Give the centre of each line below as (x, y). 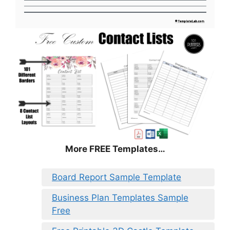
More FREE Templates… (115, 149)
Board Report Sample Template (117, 177)
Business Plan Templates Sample (120, 198)
